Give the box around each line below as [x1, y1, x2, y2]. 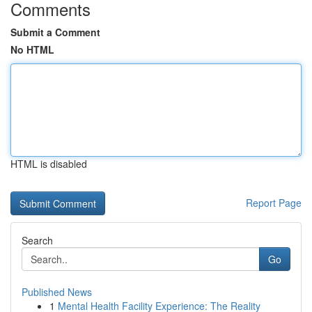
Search [22, 233, 53, 247]
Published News [22, 285, 92, 299]
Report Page [246, 196, 302, 210]
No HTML [10, 42, 54, 56]
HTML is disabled [10, 157, 87, 171]
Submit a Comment [10, 25, 100, 39]
